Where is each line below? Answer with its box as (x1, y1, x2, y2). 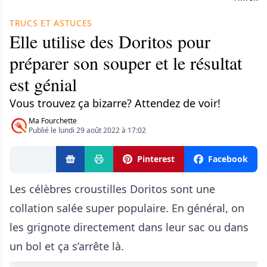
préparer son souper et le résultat (10, 51, 242, 74)
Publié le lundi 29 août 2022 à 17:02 (29, 125, 146, 135)
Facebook (208, 153, 248, 164)
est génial (10, 72, 77, 96)
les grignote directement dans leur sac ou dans (10, 220, 249, 234)
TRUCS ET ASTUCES (10, 17, 93, 29)
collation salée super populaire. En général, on (10, 201, 244, 215)
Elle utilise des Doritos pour (10, 29, 210, 53)
